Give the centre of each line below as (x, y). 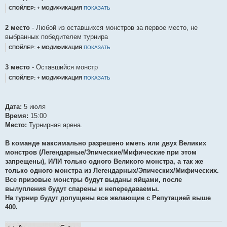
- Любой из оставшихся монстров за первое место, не (114, 28)
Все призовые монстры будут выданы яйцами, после (93, 180)
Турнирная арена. (55, 125)
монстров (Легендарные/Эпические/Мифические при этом (101, 153)
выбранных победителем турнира (56, 37)
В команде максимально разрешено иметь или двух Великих (106, 143)
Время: (17, 116)
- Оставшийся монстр (64, 67)
